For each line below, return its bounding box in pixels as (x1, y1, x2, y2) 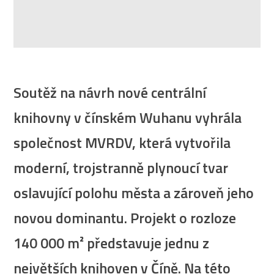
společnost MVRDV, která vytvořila (13, 131, 231, 154)
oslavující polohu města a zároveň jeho (13, 182, 254, 204)
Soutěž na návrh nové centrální (13, 81, 207, 104)
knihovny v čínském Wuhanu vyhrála (13, 106, 242, 129)
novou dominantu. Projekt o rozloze (13, 207, 237, 229)
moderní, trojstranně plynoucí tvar (13, 157, 229, 179)
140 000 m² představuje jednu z (13, 232, 210, 254)
